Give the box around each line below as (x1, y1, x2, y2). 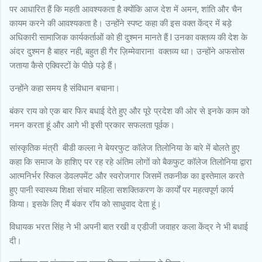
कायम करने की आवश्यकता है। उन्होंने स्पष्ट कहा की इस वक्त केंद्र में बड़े (9, 18, 232, 29)
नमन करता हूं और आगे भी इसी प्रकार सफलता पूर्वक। (9, 119, 177, 130)
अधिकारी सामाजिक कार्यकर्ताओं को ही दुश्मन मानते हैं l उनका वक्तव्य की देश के (9, 32, 247, 43)
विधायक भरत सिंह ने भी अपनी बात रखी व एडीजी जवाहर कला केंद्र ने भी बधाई (9, 221, 248, 232)
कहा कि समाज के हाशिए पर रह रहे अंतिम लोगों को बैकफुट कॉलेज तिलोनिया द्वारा (9, 156, 251, 167)
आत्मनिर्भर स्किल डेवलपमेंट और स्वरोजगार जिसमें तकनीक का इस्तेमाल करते (9, 170, 244, 181)
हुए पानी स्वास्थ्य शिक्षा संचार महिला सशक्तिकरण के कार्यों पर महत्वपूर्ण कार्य (9, 184, 233, 195)
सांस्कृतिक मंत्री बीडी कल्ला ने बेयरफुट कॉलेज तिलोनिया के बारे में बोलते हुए (9, 142, 240, 153)
